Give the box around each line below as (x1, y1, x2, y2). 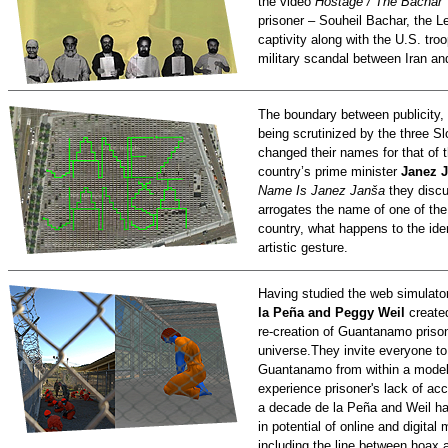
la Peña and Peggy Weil (258, 305, 405, 321)
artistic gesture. (258, 239, 348, 255)
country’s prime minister (258, 163, 401, 179)
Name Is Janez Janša (258, 182, 385, 198)
